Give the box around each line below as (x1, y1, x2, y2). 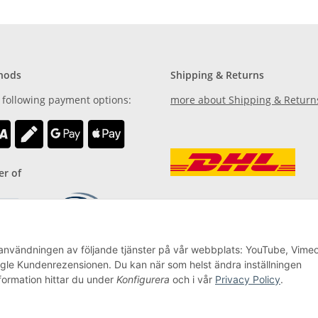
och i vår (170, 273, 215, 286)
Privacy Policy (215, 273, 280, 286)
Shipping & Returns (170, 67, 264, 82)
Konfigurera (116, 273, 170, 286)
